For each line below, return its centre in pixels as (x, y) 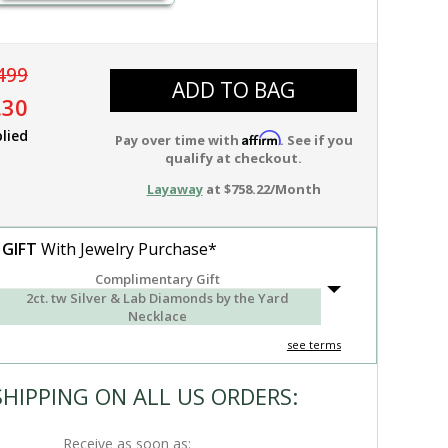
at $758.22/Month (261, 189)
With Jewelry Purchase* (127, 249)
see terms (313, 344)
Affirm (260, 138)
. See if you (316, 140)
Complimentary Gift (157, 279)
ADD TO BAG (234, 90)
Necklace (157, 316)
